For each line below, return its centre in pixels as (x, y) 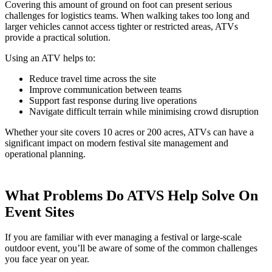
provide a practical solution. (58, 37)
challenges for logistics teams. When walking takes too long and (127, 15)
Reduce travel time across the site (93, 78)
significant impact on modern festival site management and (117, 143)
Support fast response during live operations (113, 100)
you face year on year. (47, 259)
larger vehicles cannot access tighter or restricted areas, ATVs (121, 26)
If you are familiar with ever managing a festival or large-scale (123, 237)
